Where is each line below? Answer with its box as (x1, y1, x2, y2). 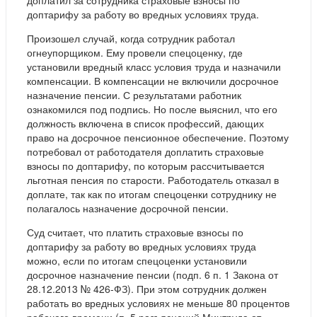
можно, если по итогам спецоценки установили (27, 253, 247, 268)
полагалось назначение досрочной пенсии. (27, 201, 229, 216)
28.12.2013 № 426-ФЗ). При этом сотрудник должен (27, 282, 267, 296)
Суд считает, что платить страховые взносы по (27, 225, 243, 240)
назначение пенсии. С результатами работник (27, 88, 241, 103)
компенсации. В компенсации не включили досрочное (27, 74, 279, 88)
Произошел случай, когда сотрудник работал (27, 31, 235, 46)
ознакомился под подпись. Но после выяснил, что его (27, 102, 277, 117)
